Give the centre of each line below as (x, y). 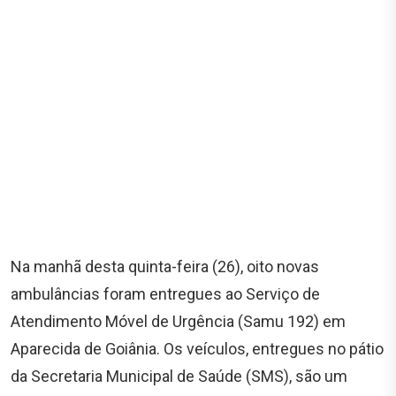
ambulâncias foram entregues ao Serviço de (165, 294)
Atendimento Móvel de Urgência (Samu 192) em (178, 322)
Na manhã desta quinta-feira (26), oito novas (165, 267)
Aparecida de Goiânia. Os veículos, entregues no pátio (197, 349)
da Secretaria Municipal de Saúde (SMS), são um (179, 377)
